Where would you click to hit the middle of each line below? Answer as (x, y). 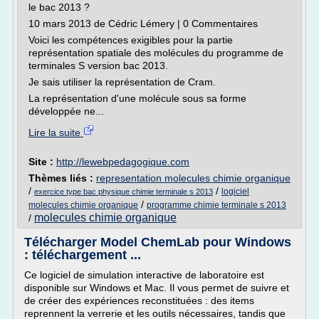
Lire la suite (56, 132)
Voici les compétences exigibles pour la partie (131, 40)
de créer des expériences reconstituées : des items (139, 300)
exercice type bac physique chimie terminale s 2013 (124, 192)
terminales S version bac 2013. (98, 66)
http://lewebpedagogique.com (123, 162)
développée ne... (66, 111)
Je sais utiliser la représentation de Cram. (122, 82)
